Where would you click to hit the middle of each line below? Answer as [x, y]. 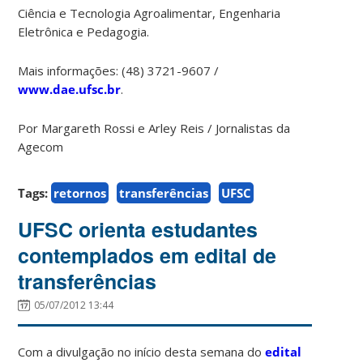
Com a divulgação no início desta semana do [142, 351]
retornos [80, 192]
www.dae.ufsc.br [70, 89]
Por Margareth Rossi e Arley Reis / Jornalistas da [154, 128]
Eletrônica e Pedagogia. [84, 31]
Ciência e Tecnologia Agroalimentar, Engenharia [149, 13]
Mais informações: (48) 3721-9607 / [119, 70]
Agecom [41, 146]
